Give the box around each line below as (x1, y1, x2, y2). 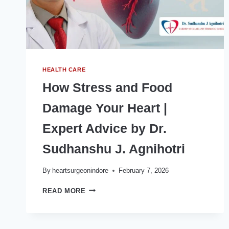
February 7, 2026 (119, 166, 169, 174)
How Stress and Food (42, 80, 172, 95)
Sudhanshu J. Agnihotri (42, 141, 185, 156)
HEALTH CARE (42, 66, 86, 73)
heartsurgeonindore (52, 166, 109, 174)
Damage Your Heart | (42, 100, 167, 115)
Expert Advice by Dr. (42, 121, 167, 135)
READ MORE (42, 187, 86, 195)
